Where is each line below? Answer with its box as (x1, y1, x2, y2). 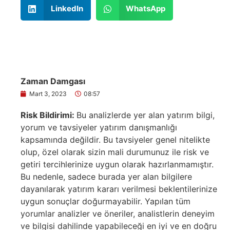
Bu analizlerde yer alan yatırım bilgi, (76, 109, 215, 120)
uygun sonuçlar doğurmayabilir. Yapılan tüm (21, 196, 190, 206)
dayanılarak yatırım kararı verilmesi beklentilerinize (21, 183, 217, 194)
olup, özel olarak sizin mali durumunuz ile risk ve (21, 146, 209, 157)
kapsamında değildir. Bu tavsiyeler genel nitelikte (21, 134, 210, 145)
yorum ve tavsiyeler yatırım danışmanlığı (21, 122, 177, 132)
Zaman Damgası (21, 75, 85, 86)
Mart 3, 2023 (29, 89, 67, 98)
